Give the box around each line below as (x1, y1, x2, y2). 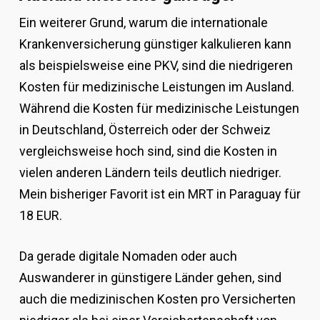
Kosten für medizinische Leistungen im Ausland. (19, 79, 294, 95)
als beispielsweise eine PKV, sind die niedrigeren (19, 58, 293, 74)
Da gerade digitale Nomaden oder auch (19, 249, 237, 264)
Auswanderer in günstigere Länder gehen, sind (19, 270, 281, 286)
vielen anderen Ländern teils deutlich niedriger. (19, 165, 281, 181)
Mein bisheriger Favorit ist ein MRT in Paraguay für (19, 186, 301, 202)
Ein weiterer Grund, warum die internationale (19, 15, 268, 31)
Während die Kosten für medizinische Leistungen (19, 101, 299, 116)
